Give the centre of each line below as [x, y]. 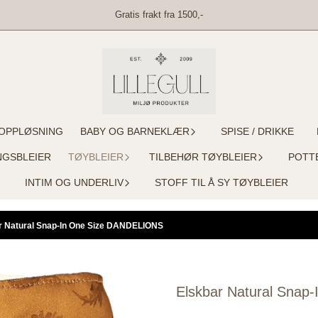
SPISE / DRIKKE [257, 131]
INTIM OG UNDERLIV [74, 182]
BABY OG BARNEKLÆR [135, 131]
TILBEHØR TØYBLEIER [203, 157]
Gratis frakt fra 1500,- [159, 15]
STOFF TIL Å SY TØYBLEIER [221, 182]
